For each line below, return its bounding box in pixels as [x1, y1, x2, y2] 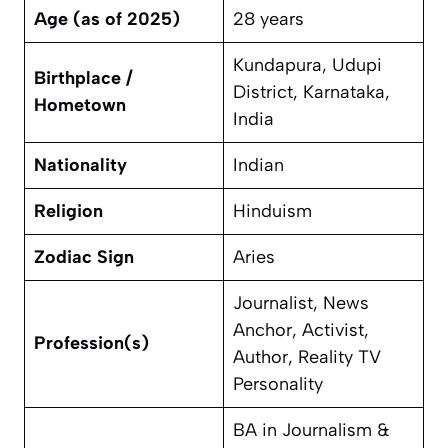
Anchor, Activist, [233, 319, 369, 342]
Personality [233, 373, 323, 396]
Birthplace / [34, 67, 133, 90]
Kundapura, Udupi [233, 54, 382, 77]
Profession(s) [34, 332, 149, 355]
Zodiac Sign [34, 246, 134, 269]
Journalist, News [233, 292, 369, 315]
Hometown [34, 94, 126, 117]
